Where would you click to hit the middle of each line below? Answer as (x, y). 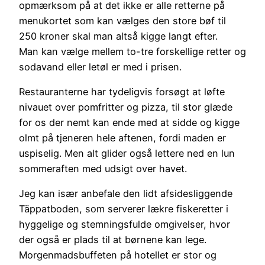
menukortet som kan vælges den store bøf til (122, 20)
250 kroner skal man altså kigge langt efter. (118, 36)
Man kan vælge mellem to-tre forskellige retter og (132, 51)
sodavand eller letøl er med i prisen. (100, 67)
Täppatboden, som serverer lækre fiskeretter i (124, 209)
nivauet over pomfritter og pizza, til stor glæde (126, 107)
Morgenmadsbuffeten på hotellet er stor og (118, 255)
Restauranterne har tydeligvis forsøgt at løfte (122, 92)
